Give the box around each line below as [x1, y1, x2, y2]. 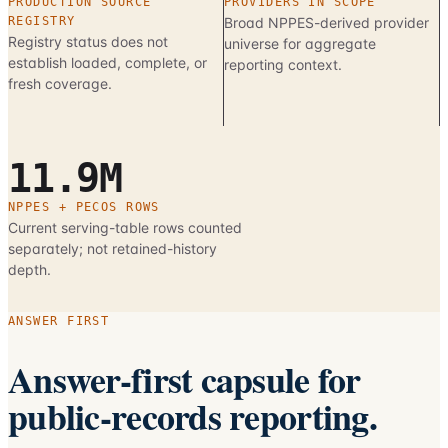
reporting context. [224, 56, 342, 73]
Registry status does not [8, 33, 168, 50]
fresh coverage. [8, 75, 112, 92]
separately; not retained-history [8, 240, 217, 257]
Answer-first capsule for [8, 352, 361, 405]
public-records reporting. [8, 389, 377, 442]
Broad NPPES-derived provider [224, 14, 429, 31]
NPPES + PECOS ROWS [8, 200, 160, 214]
